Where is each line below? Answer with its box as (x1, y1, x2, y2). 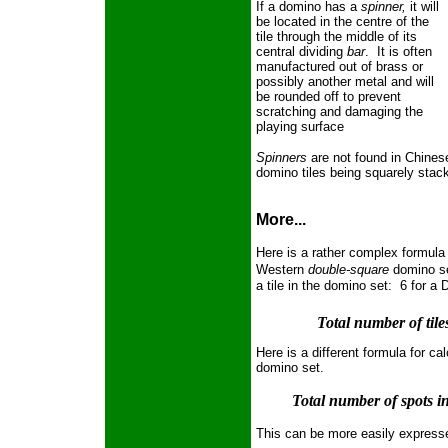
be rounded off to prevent (256, 89, 401, 105)
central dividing (256, 44, 347, 60)
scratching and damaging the (256, 104, 423, 120)
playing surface (256, 119, 344, 135)
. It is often (365, 44, 432, 60)
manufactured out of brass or (256, 59, 423, 75)
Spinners (256, 150, 307, 166)
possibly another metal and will (256, 74, 434, 90)
